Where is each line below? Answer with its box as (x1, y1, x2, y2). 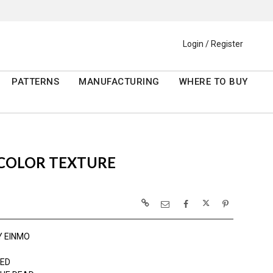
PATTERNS (12, 76, 60, 88)
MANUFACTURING (79, 76, 160, 88)
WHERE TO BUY (179, 76, 248, 88)
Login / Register (183, 39, 243, 49)
